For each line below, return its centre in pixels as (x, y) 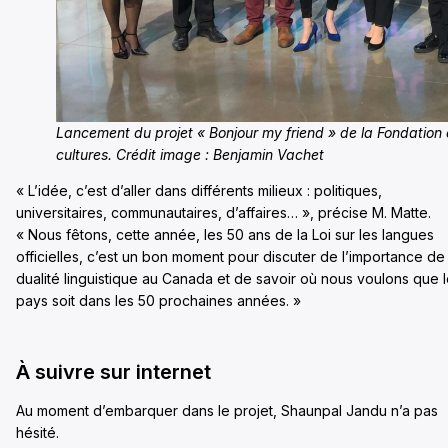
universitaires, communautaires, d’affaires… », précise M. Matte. (223, 212)
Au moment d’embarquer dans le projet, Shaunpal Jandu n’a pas (227, 410)
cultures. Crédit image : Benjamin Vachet (190, 154)
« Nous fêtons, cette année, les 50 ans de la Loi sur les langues (225, 234)
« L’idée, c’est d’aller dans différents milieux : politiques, (199, 190)
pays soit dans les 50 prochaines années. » (160, 300)
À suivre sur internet (113, 371)
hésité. (37, 432)
